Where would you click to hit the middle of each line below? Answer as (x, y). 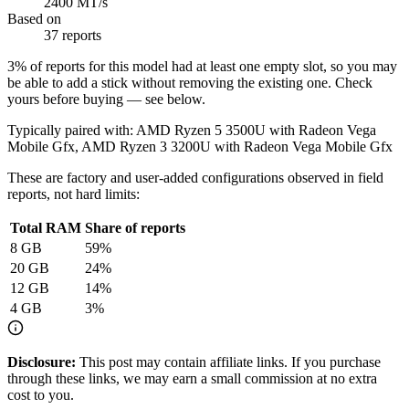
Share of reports (135, 227)
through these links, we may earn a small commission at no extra (192, 378)
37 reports (73, 35)
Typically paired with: (70, 130)
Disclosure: (42, 362)
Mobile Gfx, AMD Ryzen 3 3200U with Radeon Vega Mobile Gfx (200, 146)
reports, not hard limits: (73, 194)
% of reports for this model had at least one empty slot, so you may (206, 66)
